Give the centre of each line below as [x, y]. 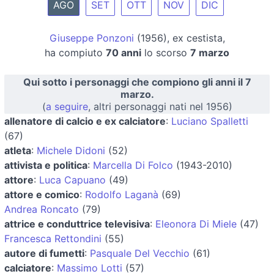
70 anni [124, 52]
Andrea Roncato [42, 209]
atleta [18, 150]
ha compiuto [75, 52]
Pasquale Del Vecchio [140, 253]
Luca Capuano [72, 180]
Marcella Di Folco [133, 165]
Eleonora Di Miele [196, 224]
